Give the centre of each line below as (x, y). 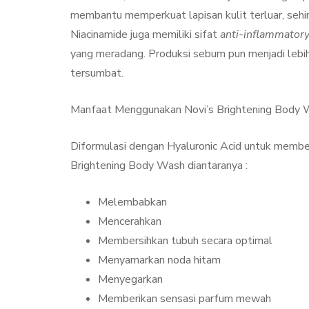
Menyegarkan (130, 279)
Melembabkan (132, 202)
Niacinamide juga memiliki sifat (145, 34)
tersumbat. (97, 73)
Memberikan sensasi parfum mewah (185, 298)
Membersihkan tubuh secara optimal (185, 240)
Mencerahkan (130, 221)
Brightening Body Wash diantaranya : (159, 165)
